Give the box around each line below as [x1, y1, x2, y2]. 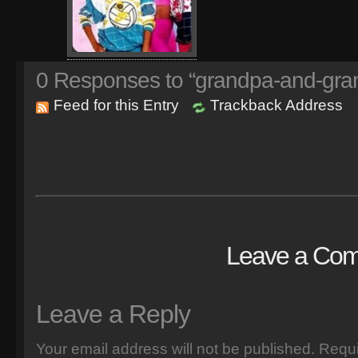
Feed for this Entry [54, 97, 179, 113]
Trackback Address [210, 97, 343, 113]
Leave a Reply [36, 300, 190, 328]
